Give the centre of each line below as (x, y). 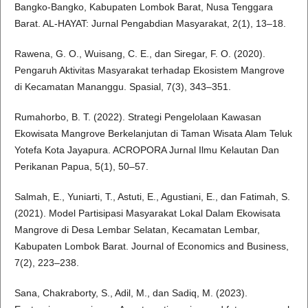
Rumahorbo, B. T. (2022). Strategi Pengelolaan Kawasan (137, 117)
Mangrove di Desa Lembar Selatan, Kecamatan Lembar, (137, 230)
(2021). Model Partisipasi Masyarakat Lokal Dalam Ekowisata (147, 213)
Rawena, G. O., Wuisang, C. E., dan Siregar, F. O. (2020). (140, 54)
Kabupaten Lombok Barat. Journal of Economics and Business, (151, 246)
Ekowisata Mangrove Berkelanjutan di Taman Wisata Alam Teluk (153, 134)
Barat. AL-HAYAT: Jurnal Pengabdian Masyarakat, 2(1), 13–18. (150, 24)
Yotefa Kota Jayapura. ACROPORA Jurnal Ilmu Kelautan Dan (146, 150)
